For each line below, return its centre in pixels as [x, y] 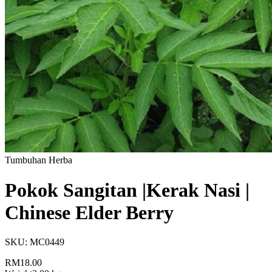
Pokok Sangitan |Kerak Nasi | [127, 190]
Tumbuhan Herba [39, 160]
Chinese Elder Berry [89, 212]
